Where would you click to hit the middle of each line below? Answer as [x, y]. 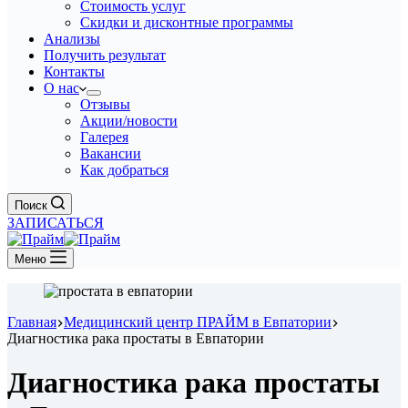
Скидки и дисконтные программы [187, 22]
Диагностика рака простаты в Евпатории [136, 338]
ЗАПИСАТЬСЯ [56, 223]
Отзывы [105, 104]
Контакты [74, 71]
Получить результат [105, 55]
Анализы [72, 39]
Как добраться [124, 170]
